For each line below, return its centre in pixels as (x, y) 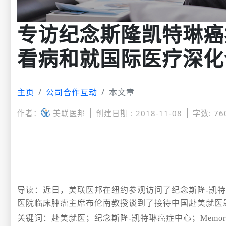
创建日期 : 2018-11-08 (139, 113)
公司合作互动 (72, 92)
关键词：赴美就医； (56, 218)
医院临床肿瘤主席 (51, 203)
